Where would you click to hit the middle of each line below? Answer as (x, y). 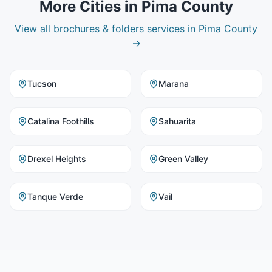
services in (171, 29)
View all (34, 29)
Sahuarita (177, 121)
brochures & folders (99, 29)
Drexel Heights (57, 159)
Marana (174, 83)
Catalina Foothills (61, 121)
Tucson (42, 83)
